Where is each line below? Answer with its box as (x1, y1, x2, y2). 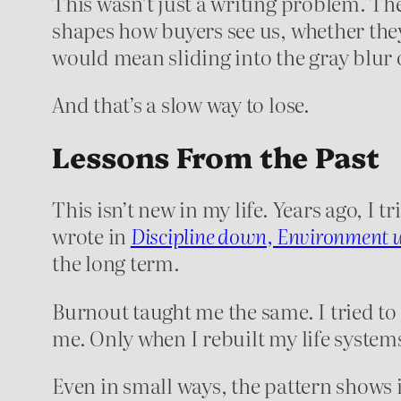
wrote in (52, 220, 131, 252)
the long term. (52, 247, 180, 278)
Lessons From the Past (52, 136, 380, 176)
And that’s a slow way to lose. (52, 88, 310, 119)
